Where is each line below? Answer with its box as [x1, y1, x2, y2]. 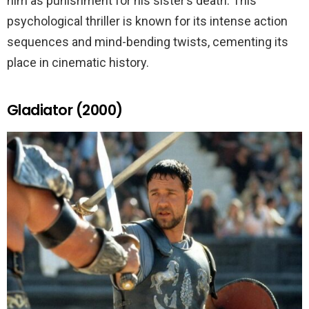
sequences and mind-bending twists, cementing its [7, 34, 288, 50]
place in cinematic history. [7, 55, 149, 70]
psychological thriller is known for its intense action [7, 14, 288, 29]
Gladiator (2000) [7, 100, 123, 121]
